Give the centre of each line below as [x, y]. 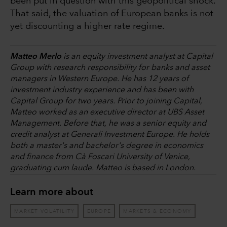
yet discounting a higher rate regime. [87, 27]
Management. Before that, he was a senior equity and [108, 124]
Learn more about [52, 193]
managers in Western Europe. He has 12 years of [99, 79]
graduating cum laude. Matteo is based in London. [103, 168]
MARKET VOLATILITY [45, 211]
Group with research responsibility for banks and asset [110, 68]
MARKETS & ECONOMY [157, 211]
